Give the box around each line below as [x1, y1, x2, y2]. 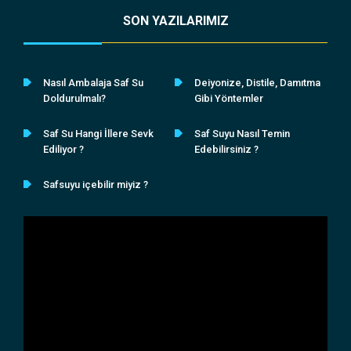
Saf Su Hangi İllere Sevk [43, 128, 154, 139]
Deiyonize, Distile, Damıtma [194, 77, 321, 89]
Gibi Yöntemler [194, 92, 264, 104]
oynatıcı [23, 233, 56, 244]
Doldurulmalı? [43, 92, 106, 104]
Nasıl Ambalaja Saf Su [43, 77, 143, 89]
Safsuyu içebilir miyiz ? [43, 179, 148, 190]
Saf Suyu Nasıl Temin [194, 128, 291, 139]
